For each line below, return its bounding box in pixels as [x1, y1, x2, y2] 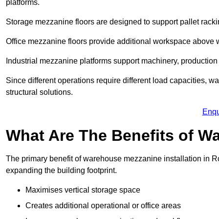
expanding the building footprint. [6, 166, 117, 175]
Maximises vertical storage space [25, 186, 140, 195]
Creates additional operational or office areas [25, 201, 181, 210]
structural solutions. [6, 88, 73, 97]
